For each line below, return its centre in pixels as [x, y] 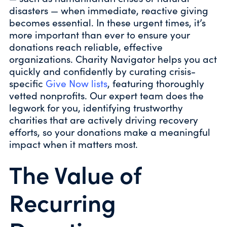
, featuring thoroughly [156, 83]
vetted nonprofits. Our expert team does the [106, 95]
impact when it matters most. [73, 144]
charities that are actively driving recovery [104, 119]
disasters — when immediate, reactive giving [109, 10]
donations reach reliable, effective [86, 46]
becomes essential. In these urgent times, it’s [107, 22]
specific [27, 83]
